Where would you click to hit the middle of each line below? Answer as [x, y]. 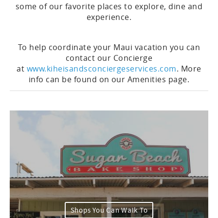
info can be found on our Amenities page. [109, 79]
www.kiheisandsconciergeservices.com [101, 69]
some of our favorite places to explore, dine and [109, 6]
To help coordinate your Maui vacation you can [109, 47]
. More [189, 69]
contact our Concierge [109, 58]
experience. [109, 17]
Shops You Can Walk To [109, 210]
